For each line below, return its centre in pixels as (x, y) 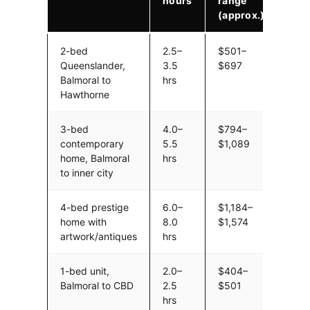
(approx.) (241, 15)
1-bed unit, (85, 271)
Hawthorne (85, 94)
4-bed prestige (94, 207)
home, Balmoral (95, 158)
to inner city (87, 172)
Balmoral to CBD (97, 285)
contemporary (92, 143)
